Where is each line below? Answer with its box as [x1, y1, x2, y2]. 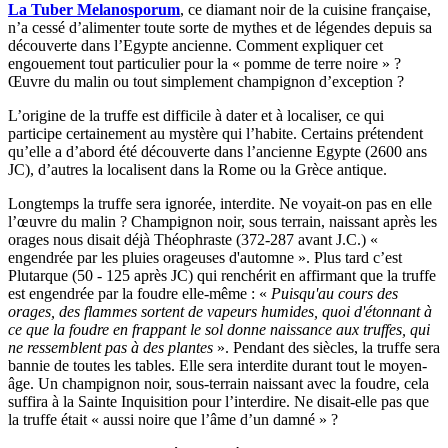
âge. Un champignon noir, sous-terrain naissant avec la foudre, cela [8, 375, 429, 393]
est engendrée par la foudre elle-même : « [8, 285, 271, 303]
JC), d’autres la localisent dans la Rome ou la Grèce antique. [8, 161, 387, 179]
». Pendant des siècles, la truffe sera [213, 339, 440, 357]
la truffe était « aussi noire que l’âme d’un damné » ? [8, 411, 338, 429]
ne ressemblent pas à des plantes [8, 339, 213, 357]
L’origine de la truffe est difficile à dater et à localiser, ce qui [8, 107, 384, 125]
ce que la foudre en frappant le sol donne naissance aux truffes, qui [8, 321, 430, 339]
